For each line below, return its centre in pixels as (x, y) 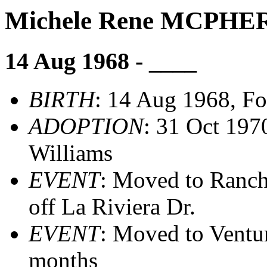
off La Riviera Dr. (112, 207)
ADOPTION (86, 126)
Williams (71, 153)
